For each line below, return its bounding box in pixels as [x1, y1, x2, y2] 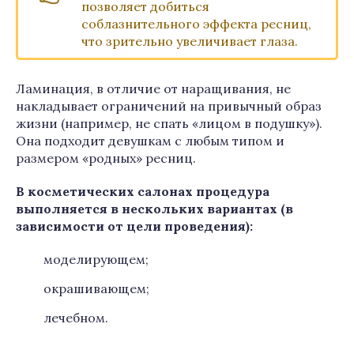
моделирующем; [43, 251, 149, 267]
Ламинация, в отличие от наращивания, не [16, 81, 291, 96]
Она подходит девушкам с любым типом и [16, 133, 284, 149]
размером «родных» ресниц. [16, 150, 196, 166]
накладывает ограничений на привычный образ [16, 98, 322, 114]
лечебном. [43, 310, 108, 326]
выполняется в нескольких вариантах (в [16, 201, 293, 217]
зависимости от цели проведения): [16, 218, 253, 234]
